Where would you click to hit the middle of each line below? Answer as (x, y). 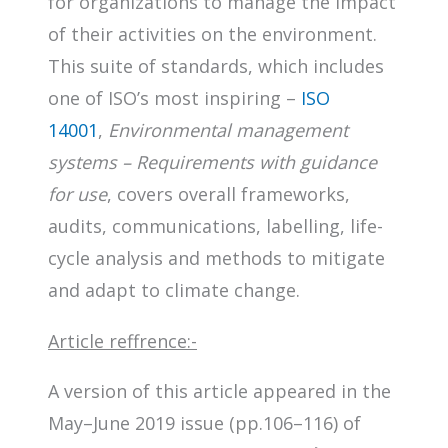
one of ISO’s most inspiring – (174, 97)
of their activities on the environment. (212, 33)
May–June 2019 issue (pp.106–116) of (204, 422)
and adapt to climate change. (174, 289)
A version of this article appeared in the (219, 390)
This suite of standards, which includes (216, 65)
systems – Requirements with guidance (212, 161)
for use (77, 193)
